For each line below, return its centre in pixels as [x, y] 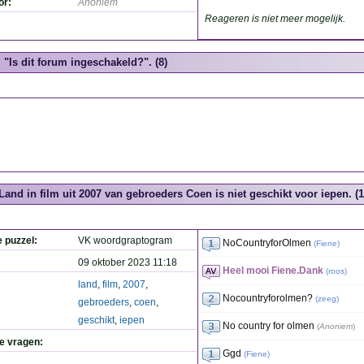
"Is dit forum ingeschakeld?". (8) [86, 62]
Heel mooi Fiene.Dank [273, 271]
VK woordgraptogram [125, 240]
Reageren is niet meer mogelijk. [275, 19]
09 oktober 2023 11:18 [128, 262]
